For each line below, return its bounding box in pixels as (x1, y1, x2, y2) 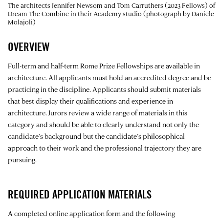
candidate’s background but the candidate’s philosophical (8, 131, 185, 141)
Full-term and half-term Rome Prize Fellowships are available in (8, 61, 200, 71)
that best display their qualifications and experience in (8, 96, 173, 106)
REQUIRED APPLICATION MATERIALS (8, 188, 152, 201)
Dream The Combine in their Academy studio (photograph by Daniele (8, 9, 214, 18)
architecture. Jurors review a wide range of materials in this (8, 108, 187, 118)
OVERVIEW (8, 40, 49, 54)
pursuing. (8, 155, 37, 165)
